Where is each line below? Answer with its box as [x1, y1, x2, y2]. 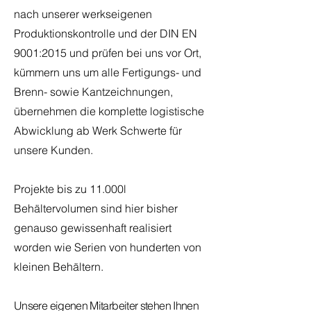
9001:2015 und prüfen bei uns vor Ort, [14, 46, 201, 60]
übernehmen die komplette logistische [14, 104, 204, 118]
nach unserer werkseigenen [14, 7, 152, 21]
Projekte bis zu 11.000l [14, 182, 126, 196]
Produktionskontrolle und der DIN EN [14, 26, 197, 40]
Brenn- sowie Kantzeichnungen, [14, 85, 173, 99]
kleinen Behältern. [14, 260, 103, 274]
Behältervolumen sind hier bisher [14, 201, 178, 215]
